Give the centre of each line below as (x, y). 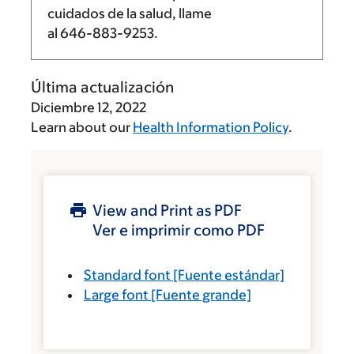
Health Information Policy (211, 127)
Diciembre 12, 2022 (88, 107)
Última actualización (102, 87)
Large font (116, 295)
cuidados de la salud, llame (130, 13)
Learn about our (82, 127)
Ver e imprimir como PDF (179, 230)
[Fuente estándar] (228, 275)
